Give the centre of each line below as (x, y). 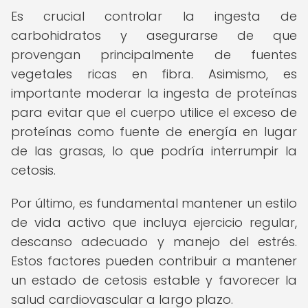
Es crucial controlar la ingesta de (154, 16)
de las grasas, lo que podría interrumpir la (154, 151)
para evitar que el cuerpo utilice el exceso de (154, 112)
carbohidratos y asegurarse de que (154, 35)
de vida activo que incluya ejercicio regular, (154, 222)
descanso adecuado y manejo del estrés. (154, 242)
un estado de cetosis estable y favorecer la (154, 280)
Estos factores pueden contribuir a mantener (154, 261)
